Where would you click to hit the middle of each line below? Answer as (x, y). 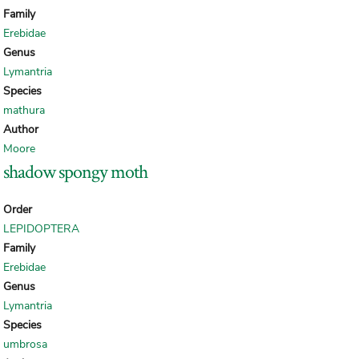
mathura (24, 111)
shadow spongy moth (75, 171)
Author (21, 130)
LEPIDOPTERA (41, 229)
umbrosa (25, 345)
